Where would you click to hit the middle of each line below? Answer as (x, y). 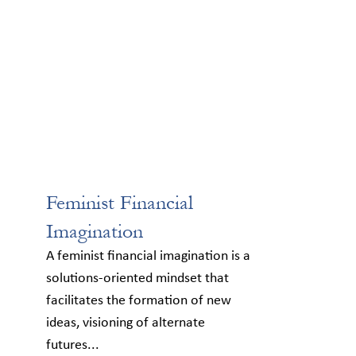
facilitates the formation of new (139, 300)
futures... (73, 345)
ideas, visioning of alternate (126, 323)
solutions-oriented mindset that (137, 278)
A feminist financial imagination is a (148, 256)
